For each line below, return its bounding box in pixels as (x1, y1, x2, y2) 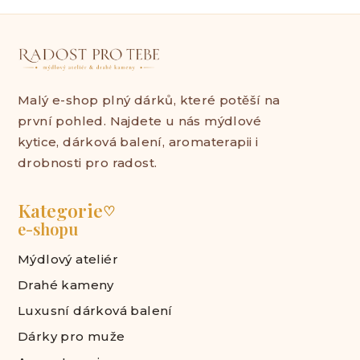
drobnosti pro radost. (18, 154, 157, 170)
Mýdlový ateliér (18, 251, 118, 267)
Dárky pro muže (18, 328, 125, 344)
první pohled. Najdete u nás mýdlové (18, 112, 261, 129)
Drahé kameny (18, 276, 114, 292)
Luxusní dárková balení (18, 302, 173, 318)
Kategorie (18, 197, 103, 223)
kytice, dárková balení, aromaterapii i (18, 133, 259, 149)
